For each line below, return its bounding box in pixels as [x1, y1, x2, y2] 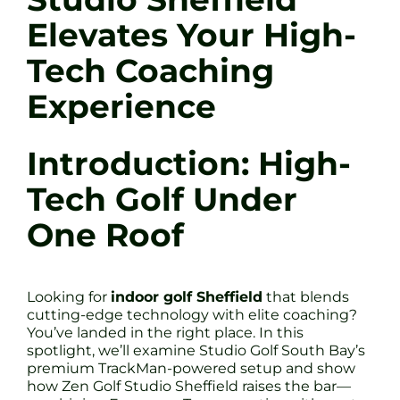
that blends [262, 287, 349, 305]
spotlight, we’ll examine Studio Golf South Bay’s [27, 341, 365, 359]
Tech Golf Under [27, 179, 297, 219]
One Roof [27, 215, 184, 254]
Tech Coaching [27, 51, 274, 90]
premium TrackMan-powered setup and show [27, 359, 355, 377]
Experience [27, 87, 216, 126]
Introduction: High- [27, 144, 351, 183]
